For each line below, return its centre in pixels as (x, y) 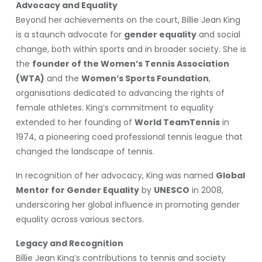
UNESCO (171, 190)
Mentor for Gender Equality (77, 190)
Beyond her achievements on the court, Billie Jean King (128, 20)
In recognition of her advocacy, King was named (116, 175)
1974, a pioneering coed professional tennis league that (129, 137)
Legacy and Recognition (69, 243)
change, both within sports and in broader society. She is (131, 49)
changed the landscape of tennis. (85, 151)
